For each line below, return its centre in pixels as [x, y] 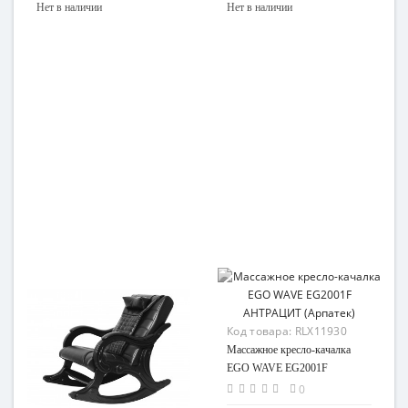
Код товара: [261, 331]
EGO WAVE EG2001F [277, 368]
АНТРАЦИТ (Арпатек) [280, 386]
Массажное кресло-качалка [289, 350]
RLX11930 [321, 331]
